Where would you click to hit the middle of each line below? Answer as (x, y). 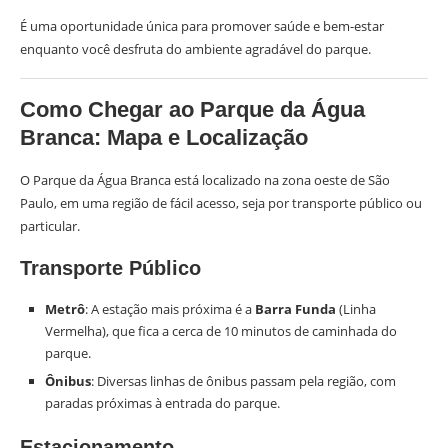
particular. (50, 226)
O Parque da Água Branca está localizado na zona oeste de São (205, 180)
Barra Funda (295, 309)
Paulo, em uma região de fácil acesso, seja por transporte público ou (221, 203)
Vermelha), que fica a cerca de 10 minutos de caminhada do (221, 331)
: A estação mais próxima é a (170, 309)
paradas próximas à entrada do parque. (162, 403)
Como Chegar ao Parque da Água (192, 109)
